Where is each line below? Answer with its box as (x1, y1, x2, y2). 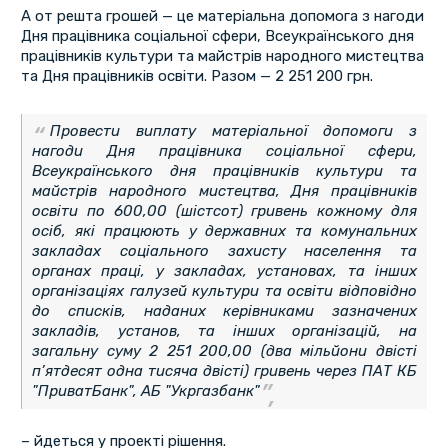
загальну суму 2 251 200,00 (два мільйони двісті (31, 342, 418, 361)
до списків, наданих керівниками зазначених (31, 302, 418, 321)
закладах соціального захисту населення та (31, 242, 418, 261)
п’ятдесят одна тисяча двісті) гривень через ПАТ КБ (31, 362, 418, 381)
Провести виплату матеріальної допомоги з (49, 122, 418, 141)
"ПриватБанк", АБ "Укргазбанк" (31, 382, 260, 401)
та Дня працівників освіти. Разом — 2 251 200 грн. (20, 67, 373, 86)
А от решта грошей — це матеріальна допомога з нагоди (20, 7, 424, 26)
